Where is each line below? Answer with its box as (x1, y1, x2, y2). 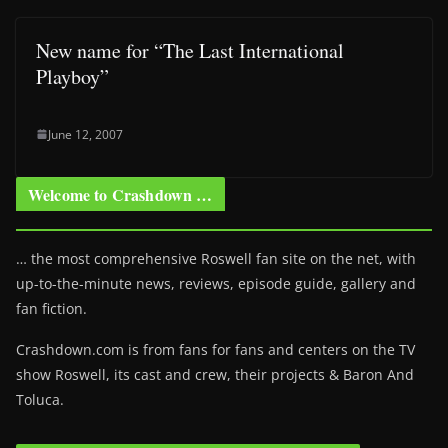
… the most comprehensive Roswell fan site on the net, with (16, 248, 416, 268)
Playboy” (36, 62, 109, 90)
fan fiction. (16, 298, 87, 318)
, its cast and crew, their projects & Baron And (106, 364, 414, 384)
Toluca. (16, 389, 64, 409)
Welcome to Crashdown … (28, 182, 213, 206)
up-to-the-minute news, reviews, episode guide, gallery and (16, 273, 416, 293)
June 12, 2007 (48, 125, 123, 143)
